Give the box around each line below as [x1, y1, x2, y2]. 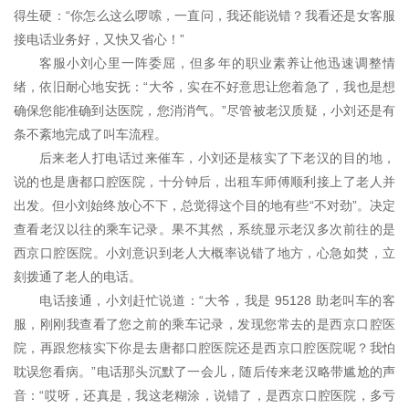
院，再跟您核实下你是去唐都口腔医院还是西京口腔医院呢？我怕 [14, 340, 395, 355]
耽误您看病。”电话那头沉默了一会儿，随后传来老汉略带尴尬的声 [14, 363, 395, 379]
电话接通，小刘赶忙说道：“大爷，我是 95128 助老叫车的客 [39, 292, 395, 308]
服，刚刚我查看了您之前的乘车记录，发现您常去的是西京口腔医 [14, 316, 395, 331]
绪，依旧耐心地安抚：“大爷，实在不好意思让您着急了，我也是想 [14, 79, 395, 94]
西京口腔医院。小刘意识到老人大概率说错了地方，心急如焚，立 [14, 245, 395, 260]
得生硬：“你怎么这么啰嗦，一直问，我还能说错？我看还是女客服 [14, 7, 395, 23]
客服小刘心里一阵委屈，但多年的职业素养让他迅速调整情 [39, 55, 395, 70]
